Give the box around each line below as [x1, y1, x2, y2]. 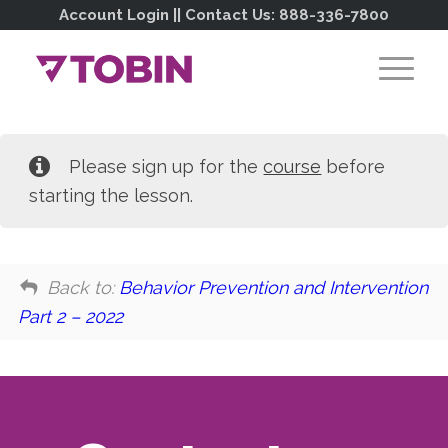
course [263, 155, 322, 177]
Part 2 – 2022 [18, 305, 123, 327]
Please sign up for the [69, 155, 264, 177]
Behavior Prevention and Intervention [119, 276, 429, 298]
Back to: [47, 276, 120, 298]
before [321, 155, 386, 177]
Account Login [58, 6, 169, 24]
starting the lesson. [29, 184, 194, 206]
